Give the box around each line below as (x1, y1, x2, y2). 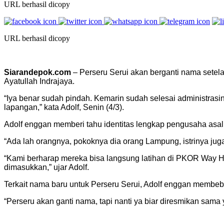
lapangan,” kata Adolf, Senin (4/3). (4, 102, 124, 111)
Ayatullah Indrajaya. (4, 76, 74, 85)
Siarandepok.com (4, 67, 71, 76)
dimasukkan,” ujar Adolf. (4, 162, 89, 171)
